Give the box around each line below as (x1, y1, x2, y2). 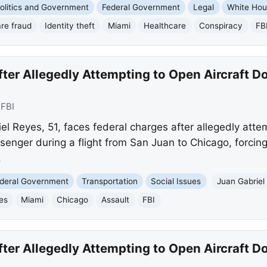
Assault (101, 195, 130, 205)
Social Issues (151, 176, 201, 186)
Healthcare (144, 20, 187, 30)
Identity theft (45, 20, 95, 30)
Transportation (82, 176, 138, 186)
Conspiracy (199, 20, 243, 30)
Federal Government (102, 2, 181, 12)
